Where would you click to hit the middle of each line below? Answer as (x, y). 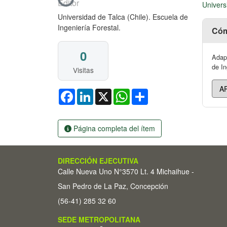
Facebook (91, 92)
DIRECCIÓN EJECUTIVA (98, 161)
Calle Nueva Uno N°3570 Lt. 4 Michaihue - (126, 171)
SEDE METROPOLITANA (99, 219)
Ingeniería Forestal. (89, 27)
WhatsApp (146, 92)
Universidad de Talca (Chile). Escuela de (123, 16)
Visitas (83, 70)
